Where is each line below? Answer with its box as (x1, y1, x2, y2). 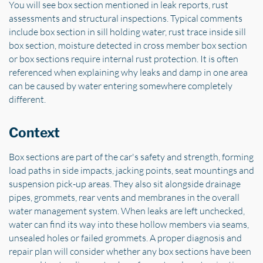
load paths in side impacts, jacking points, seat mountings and (9, 164, 254, 177)
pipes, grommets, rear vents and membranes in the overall (9, 191, 240, 204)
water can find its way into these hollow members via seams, (9, 218, 249, 231)
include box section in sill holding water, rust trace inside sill (9, 26, 246, 38)
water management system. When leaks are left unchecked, (9, 205, 245, 217)
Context (9, 124, 60, 141)
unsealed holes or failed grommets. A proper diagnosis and (9, 232, 242, 244)
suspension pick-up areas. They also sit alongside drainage (9, 178, 241, 190)
